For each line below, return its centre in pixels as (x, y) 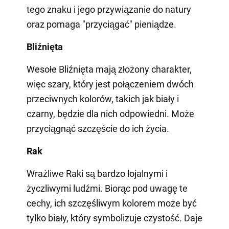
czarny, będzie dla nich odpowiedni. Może (110, 113)
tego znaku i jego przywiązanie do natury (109, 9)
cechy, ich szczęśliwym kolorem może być (111, 203)
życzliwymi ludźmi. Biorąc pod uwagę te (107, 188)
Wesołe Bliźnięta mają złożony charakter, (109, 69)
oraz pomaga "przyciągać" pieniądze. (101, 24)
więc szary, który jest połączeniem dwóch (110, 84)
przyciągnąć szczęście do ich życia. (98, 128)
